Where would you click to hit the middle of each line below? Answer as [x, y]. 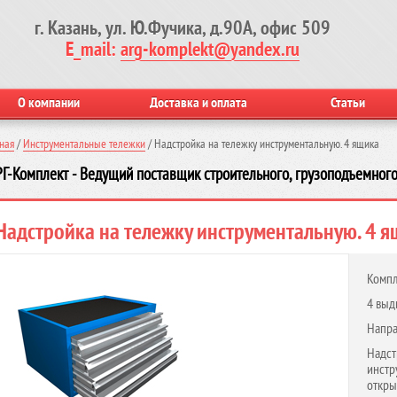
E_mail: [93, 50]
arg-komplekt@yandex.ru [210, 50]
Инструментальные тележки [84, 144]
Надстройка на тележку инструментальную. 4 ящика [267, 144]
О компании [49, 103]
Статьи [348, 103]
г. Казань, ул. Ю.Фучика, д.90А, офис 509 [183, 28]
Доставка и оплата [198, 103]
